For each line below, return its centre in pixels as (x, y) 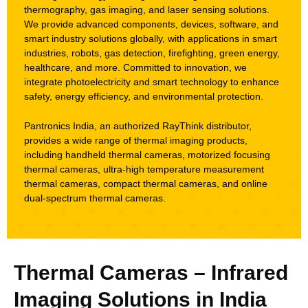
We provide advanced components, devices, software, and (151, 24)
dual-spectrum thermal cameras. (95, 198)
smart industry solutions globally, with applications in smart (151, 38)
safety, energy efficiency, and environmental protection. (144, 96)
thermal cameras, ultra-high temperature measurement (144, 169)
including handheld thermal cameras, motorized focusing (147, 155)
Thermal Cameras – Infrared (151, 272)
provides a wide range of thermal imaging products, (136, 141)
